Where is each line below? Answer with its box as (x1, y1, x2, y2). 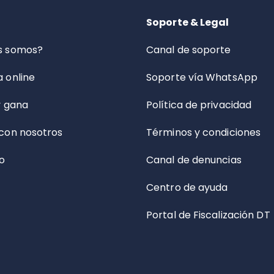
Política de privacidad (146, 98, 252, 112)
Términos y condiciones (146, 125, 261, 139)
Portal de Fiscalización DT (146, 208, 270, 222)
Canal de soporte (146, 43, 231, 57)
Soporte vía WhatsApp (146, 70, 257, 84)
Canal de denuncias (146, 153, 242, 167)
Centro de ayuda (146, 180, 228, 194)
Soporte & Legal (146, 15, 229, 29)
